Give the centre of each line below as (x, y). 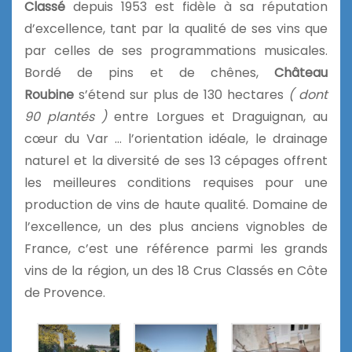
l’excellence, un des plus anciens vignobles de (176, 226)
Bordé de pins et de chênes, (141, 72)
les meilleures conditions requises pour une (176, 182)
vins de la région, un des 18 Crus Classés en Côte (176, 270)
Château (293, 72)
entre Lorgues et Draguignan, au (218, 116)
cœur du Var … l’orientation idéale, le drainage (176, 138)
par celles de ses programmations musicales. (176, 50)
